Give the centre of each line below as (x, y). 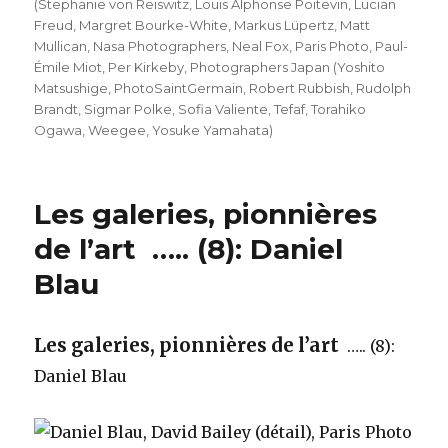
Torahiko (339, 109)
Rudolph (384, 88)
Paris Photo (332, 46)
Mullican (61, 46)
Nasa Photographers (160, 46)
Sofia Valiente (223, 109)
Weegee (117, 130)
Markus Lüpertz (284, 25)
